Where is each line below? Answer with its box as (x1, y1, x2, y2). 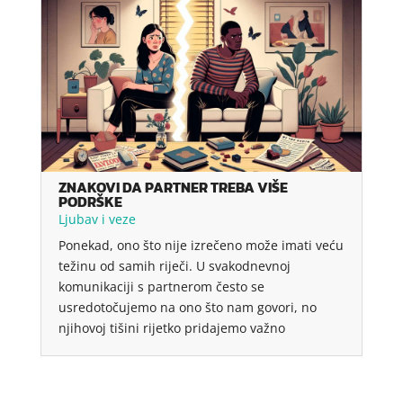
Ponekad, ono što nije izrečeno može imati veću (58, 236, 344, 254)
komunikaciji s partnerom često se (58, 277, 264, 295)
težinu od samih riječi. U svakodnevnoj (58, 256, 291, 274)
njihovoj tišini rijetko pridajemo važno (58, 318, 285, 336)
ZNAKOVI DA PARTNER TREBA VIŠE (58, 175, 288, 198)
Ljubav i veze (58, 210, 136, 228)
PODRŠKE (58, 190, 122, 212)
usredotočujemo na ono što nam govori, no (58, 298, 317, 316)
